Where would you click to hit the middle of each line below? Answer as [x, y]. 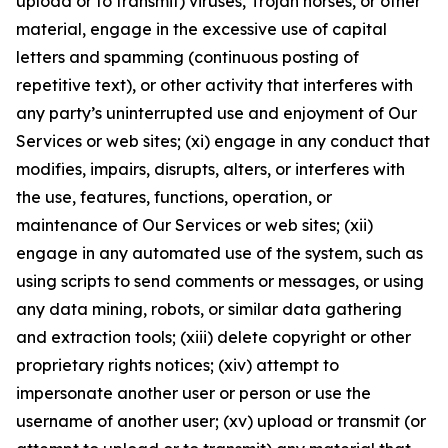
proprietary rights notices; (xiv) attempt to [177, 365]
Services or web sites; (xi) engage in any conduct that [223, 141]
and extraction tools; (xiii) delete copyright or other [213, 337]
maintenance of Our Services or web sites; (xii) [194, 225]
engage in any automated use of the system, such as [219, 253]
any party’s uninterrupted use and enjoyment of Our [216, 113]
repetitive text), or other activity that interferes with [214, 85]
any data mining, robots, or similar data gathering [209, 309]
